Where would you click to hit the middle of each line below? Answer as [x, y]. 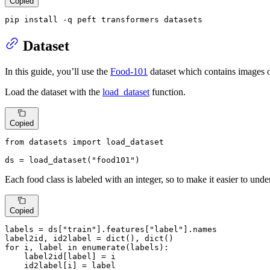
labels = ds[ [34, 230]
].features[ [123, 230]
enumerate [104, 248]
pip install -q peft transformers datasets [104, 19]
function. [168, 92]
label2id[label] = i [60, 257]
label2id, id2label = [55, 239]
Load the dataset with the [54, 92]
